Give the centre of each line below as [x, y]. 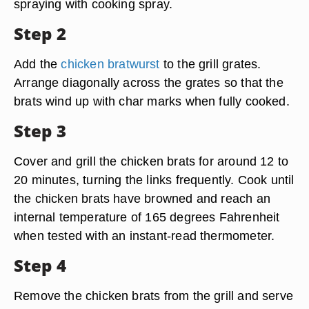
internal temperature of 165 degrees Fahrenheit [147, 217]
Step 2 [40, 33]
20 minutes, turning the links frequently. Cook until [154, 180]
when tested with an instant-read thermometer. [144, 236]
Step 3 [40, 131]
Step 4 [40, 265]
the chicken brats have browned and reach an [142, 198]
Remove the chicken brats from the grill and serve [154, 296]
